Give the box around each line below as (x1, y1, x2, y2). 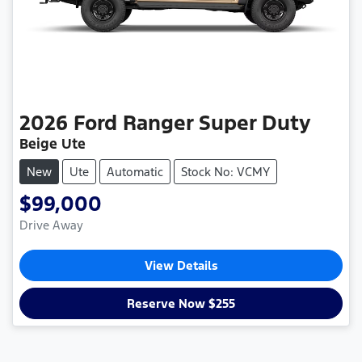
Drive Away (19, 217, 83, 234)
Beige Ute (19, 135, 86, 154)
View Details (144, 258, 218, 274)
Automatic (107, 164, 163, 180)
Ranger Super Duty (123, 110, 310, 137)
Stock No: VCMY (181, 164, 270, 180)
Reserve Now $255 (127, 296, 235, 312)
